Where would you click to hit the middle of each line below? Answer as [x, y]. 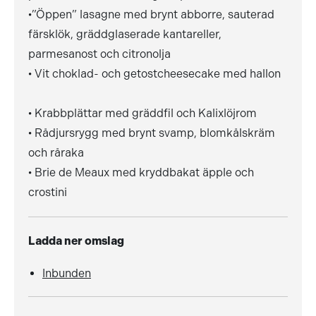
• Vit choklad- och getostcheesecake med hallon [154, 74]
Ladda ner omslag [76, 241]
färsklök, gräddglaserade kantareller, [125, 34]
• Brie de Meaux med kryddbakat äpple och [141, 172]
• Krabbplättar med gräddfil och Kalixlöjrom [142, 113]
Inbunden [67, 273]
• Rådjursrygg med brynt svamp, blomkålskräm [152, 133]
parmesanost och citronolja [99, 54]
